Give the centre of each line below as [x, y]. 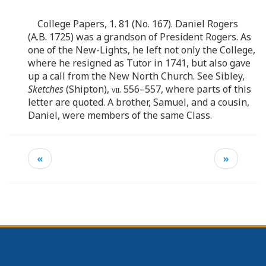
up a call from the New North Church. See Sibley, [136, 76]
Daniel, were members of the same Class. [120, 115]
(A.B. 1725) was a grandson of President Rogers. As [140, 37]
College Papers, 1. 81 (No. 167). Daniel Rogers [138, 23]
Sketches [46, 89]
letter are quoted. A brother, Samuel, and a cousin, [139, 102]
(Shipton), [88, 89]
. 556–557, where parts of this [185, 89]
